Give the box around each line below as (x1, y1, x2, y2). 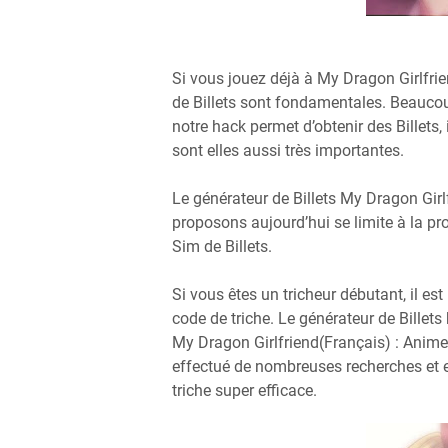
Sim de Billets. (172, 237, 272, 256)
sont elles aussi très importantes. (172, 141, 404, 160)
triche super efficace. (172, 381, 317, 400)
